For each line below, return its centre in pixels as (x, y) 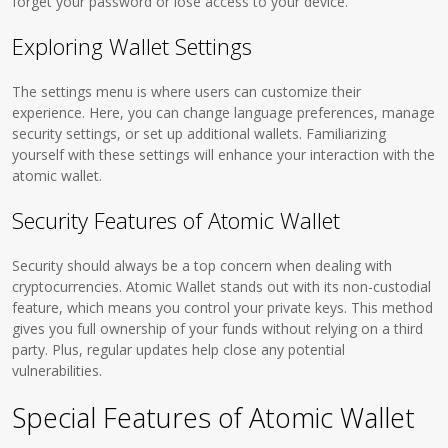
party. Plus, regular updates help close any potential (179, 349)
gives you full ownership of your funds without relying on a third (218, 328)
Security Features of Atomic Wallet (176, 220)
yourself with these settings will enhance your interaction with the (224, 154)
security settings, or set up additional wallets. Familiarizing (199, 133)
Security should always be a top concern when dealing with (202, 265)
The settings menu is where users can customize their (187, 91)
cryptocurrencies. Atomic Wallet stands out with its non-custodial (222, 286)
